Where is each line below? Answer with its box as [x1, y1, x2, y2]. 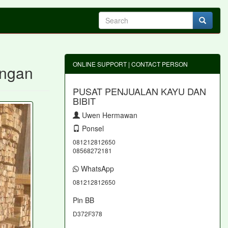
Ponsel [80, 123, 104, 133]
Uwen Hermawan [80, 110, 137, 120]
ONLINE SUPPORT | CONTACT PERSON [73, 60, 188, 68]
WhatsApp [79, 163, 114, 174]
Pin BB [73, 195, 94, 205]
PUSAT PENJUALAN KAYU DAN [73, 84, 206, 98]
